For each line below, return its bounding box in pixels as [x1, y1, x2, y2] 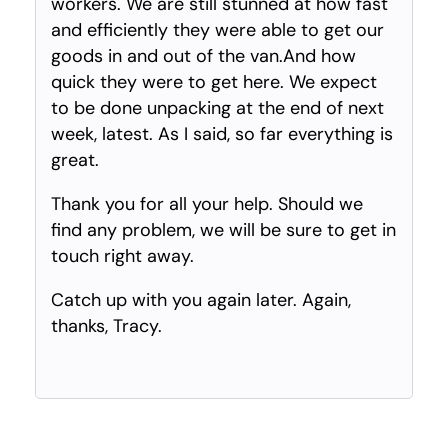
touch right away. [51, 243, 194, 268]
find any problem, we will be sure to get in [51, 217, 396, 242]
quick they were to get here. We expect [51, 69, 377, 94]
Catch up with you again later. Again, [51, 287, 351, 312]
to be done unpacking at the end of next [51, 95, 384, 120]
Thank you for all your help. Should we [51, 191, 363, 216]
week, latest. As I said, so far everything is [51, 121, 393, 146]
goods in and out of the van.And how [51, 43, 356, 68]
